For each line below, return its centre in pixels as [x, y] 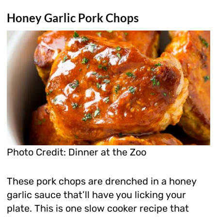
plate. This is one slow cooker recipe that [98, 208]
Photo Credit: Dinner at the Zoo [76, 152]
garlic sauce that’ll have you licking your [96, 194]
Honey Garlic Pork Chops [72, 17]
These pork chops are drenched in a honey [101, 181]
